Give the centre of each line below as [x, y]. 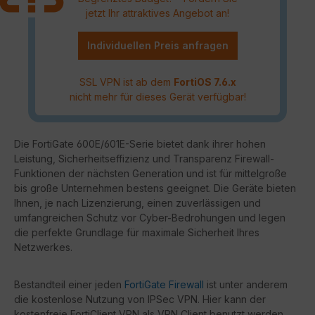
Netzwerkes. [43, 247]
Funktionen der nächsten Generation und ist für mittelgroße [150, 173]
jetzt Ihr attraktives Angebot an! [157, 13]
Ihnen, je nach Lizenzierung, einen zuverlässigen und [137, 202]
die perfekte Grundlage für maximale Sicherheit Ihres [137, 232]
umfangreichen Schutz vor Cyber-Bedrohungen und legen [150, 217]
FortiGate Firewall [164, 284]
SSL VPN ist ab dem [126, 82]
